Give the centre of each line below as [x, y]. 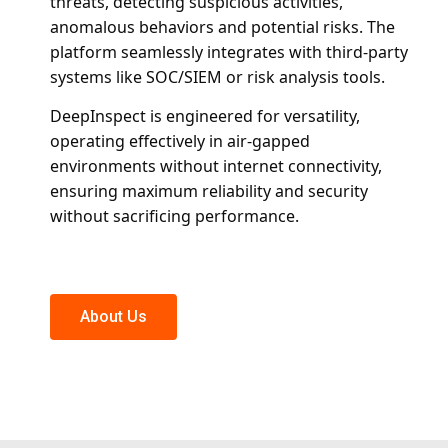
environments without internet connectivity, [216, 166]
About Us [113, 316]
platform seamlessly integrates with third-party [229, 51]
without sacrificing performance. [174, 216]
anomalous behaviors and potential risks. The [222, 26]
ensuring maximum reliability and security [209, 191]
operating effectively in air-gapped [180, 141]
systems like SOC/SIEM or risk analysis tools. [217, 76]
